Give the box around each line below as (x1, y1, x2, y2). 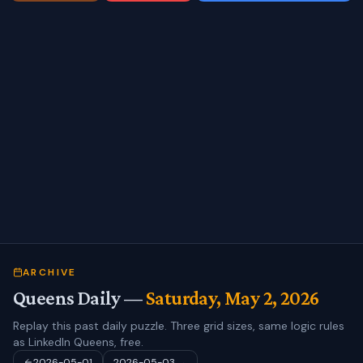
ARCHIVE (23, 266, 77, 279)
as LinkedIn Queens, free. (13, 335, 143, 349)
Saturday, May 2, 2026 (146, 287, 319, 309)
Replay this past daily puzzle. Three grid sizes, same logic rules (13, 318, 344, 333)
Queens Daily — (13, 287, 146, 309)
